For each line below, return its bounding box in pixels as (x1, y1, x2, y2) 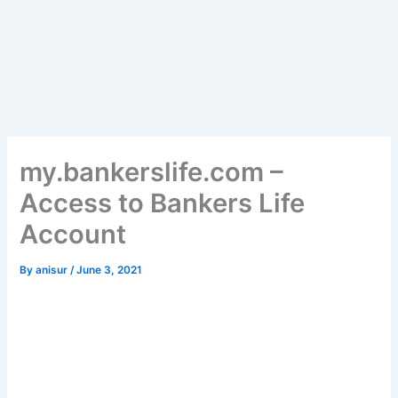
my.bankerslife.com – (20, 156, 284, 188)
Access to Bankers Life (20, 187, 306, 219)
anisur (36, 264, 71, 277)
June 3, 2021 (76, 264, 143, 277)
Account (20, 219, 127, 251)
